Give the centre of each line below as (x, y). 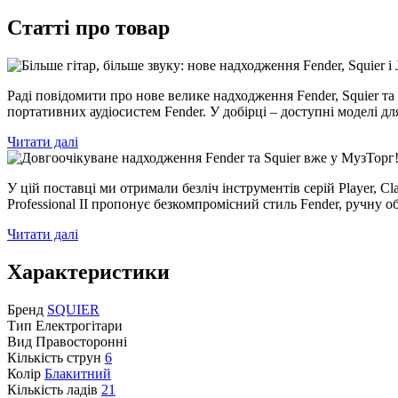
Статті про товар (88, 27)
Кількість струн (54, 357)
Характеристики (88, 271)
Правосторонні (81, 341)
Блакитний (78, 373)
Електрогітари (79, 325)
